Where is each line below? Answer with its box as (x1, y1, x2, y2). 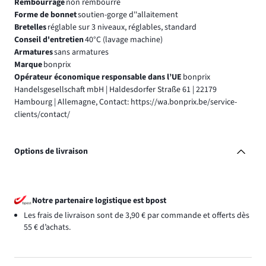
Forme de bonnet (14, 9, 77, 21)
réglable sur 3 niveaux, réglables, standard (47, 21, 197, 34)
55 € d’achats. (24, 221, 71, 233)
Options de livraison (14, 145, 88, 158)
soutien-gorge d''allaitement (77, 9, 178, 21)
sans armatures (53, 46, 109, 59)
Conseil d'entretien (14, 34, 84, 46)
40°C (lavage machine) (84, 34, 163, 46)
